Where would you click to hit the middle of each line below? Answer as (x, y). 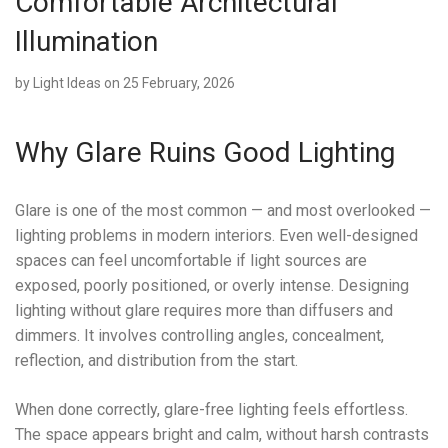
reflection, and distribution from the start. (156, 361)
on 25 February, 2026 (169, 83)
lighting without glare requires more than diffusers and (204, 311)
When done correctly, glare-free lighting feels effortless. (211, 410)
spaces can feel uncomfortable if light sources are (191, 261)
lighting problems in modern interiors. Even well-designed (216, 236)
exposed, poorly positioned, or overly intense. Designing (212, 286)
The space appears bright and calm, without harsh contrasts (222, 435)
